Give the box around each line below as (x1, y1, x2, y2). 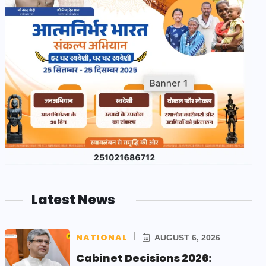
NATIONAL (76, 231, 128, 243)
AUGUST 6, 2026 (153, 232, 220, 242)
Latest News (31, 190, 115, 209)
